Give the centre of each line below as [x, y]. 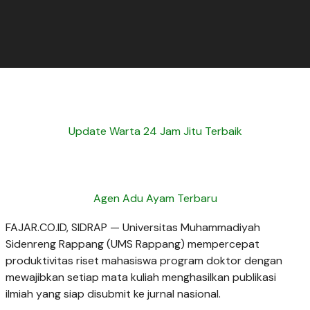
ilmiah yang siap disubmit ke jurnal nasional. [113, 293]
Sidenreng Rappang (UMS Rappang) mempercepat [133, 244]
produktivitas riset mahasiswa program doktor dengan [144, 260]
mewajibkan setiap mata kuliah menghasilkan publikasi [141, 277]
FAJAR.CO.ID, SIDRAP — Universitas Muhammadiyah [133, 227]
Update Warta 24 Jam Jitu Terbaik [155, 131]
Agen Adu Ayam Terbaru [155, 199]
